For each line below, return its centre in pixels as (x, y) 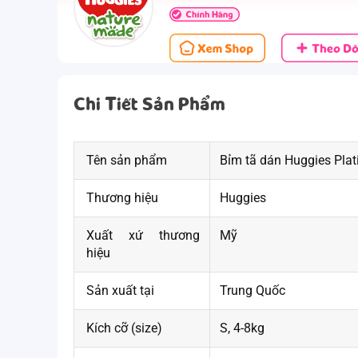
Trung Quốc (253, 290)
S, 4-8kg (242, 328)
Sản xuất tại (120, 290)
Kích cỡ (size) (124, 328)
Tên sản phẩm (127, 160)
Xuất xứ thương (143, 235)
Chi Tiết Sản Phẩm (149, 103)
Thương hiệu (122, 197)
